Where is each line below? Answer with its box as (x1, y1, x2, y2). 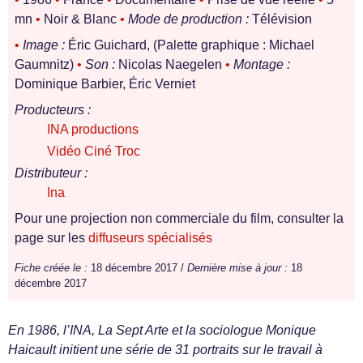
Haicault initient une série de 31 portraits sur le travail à (8, 343, 322, 357)
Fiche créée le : (15, 262, 88, 274)
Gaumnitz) (15, 58, 77, 71)
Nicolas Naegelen (115, 58, 225, 71)
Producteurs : (15, 103, 91, 117)
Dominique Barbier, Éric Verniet (15, 77, 195, 91)
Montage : (233, 58, 290, 71)
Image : (23, 38, 65, 52)
